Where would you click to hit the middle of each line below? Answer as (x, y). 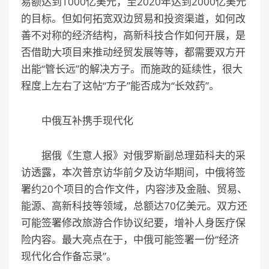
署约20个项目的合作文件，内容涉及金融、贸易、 (134, 189)
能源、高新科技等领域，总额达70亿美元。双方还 (134, 205)
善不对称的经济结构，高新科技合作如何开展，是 (133, 35)
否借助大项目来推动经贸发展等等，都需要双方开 (133, 52)
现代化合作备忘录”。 (69, 256)
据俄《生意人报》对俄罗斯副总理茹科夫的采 (133, 155)
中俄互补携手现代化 (77, 120)
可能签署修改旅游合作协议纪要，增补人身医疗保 (133, 222)
